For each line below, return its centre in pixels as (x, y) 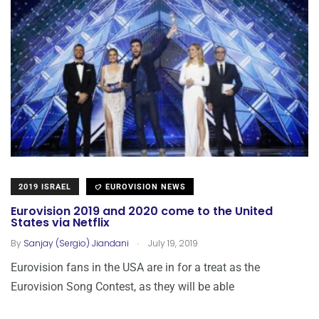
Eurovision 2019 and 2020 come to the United (142, 211)
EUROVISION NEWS (144, 187)
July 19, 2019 (172, 244)
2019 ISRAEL (45, 187)
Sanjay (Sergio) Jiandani (76, 244)
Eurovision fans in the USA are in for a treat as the (135, 268)
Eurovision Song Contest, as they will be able (122, 287)
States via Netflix (60, 223)
